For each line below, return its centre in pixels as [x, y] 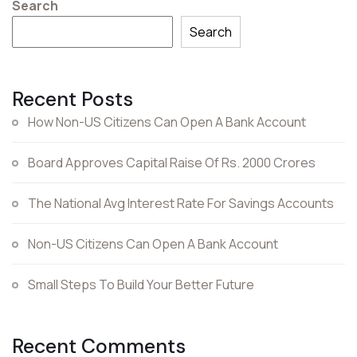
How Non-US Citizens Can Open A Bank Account [167, 122]
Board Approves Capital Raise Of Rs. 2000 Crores [172, 163]
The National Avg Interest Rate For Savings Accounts [181, 203]
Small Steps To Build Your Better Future [141, 284]
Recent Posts [73, 99]
